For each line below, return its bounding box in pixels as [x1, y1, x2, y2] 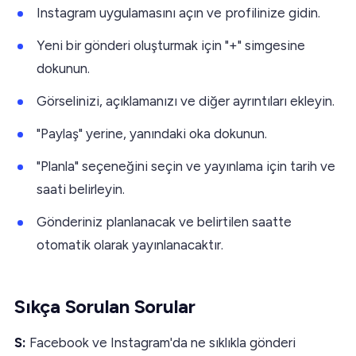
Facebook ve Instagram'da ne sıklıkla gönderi [26, 334, 296, 350]
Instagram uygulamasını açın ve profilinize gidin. [37, 4, 320, 21]
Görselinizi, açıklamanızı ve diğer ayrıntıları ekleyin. [37, 92, 335, 109]
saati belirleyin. [37, 180, 125, 197]
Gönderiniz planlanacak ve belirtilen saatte [37, 213, 292, 230]
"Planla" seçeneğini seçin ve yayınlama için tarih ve [37, 157, 335, 174]
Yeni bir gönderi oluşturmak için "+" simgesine [37, 37, 305, 53]
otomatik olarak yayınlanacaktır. [37, 236, 223, 253]
